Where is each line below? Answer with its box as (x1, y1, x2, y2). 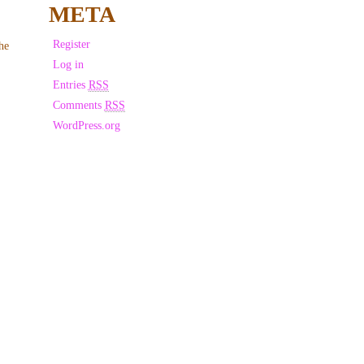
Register (52, 37, 90, 50)
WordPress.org (52, 119, 120, 132)
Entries (52, 78, 89, 91)
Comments (52, 98, 105, 111)
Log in (52, 58, 84, 71)
